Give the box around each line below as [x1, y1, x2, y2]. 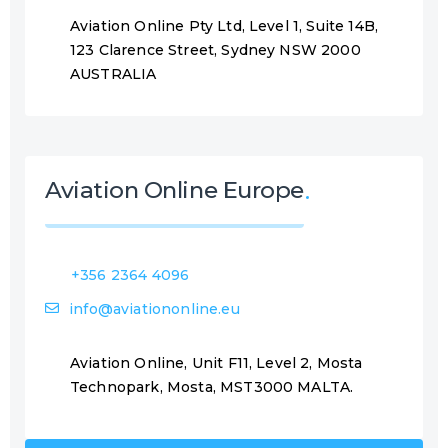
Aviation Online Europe [45, 176, 304, 204]
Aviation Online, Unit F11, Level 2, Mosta [70, 354, 363, 372]
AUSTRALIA [70, 65, 157, 83]
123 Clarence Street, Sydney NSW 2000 [70, 41, 361, 59]
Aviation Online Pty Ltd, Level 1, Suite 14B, [70, 17, 379, 35]
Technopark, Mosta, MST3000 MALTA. [70, 378, 354, 396]
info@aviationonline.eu [69, 300, 240, 318]
